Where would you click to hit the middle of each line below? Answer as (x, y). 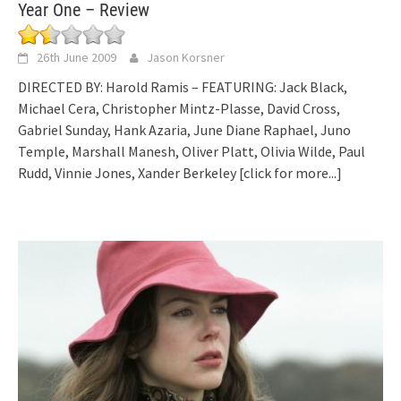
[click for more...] (290, 173)
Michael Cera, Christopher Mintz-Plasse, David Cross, (179, 109)
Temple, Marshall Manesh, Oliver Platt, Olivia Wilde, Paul (192, 152)
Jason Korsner (186, 58)
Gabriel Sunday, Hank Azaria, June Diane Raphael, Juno (184, 130)
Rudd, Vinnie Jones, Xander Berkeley (128, 173)
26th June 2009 (77, 58)
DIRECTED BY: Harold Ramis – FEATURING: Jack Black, (183, 87)
